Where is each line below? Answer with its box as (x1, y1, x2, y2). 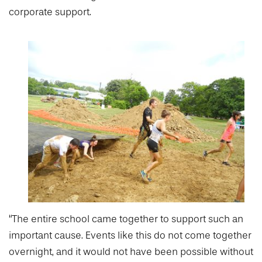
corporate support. (9, 6, 94, 18)
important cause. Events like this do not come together (9, 230, 251, 242)
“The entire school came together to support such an (9, 213, 243, 225)
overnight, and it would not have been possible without (9, 246, 253, 258)
